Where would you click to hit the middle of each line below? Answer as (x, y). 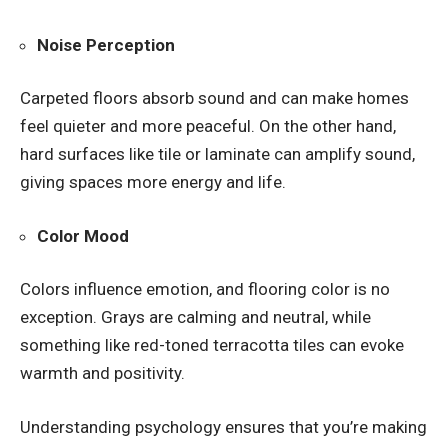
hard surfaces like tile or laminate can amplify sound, (217, 154)
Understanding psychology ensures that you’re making (223, 426)
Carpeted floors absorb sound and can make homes (214, 98)
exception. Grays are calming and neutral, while (195, 317)
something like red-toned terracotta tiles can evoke (212, 345)
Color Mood (83, 235)
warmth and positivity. (104, 373)
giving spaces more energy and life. (155, 182)
